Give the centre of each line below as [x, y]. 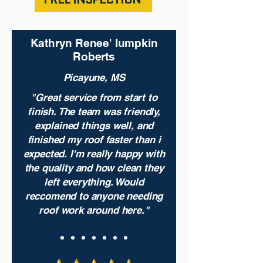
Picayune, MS [94, 77]
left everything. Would [94, 182]
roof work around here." [94, 210]
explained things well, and [94, 126]
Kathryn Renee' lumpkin [94, 43]
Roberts [94, 56]
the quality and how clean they [94, 168]
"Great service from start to [94, 97]
